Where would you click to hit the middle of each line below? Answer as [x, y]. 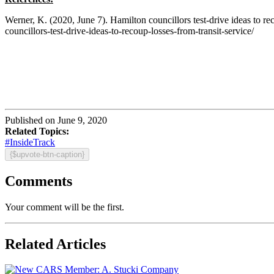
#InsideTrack [30, 142]
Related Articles [55, 244]
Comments [39, 181]
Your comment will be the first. [65, 207]
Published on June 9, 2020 [56, 120]
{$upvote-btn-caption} [47, 154]
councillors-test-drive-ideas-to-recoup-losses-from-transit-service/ [129, 31]
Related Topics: [37, 131]
